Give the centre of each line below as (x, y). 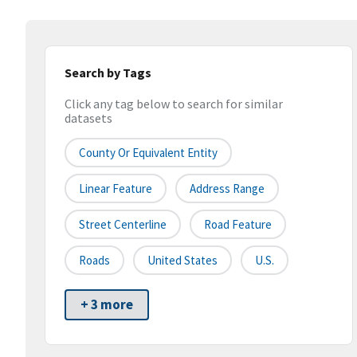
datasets (88, 118)
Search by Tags (108, 73)
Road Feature (238, 225)
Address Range (227, 189)
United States (182, 261)
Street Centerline (123, 225)
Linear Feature (116, 189)
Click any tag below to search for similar (174, 104)
